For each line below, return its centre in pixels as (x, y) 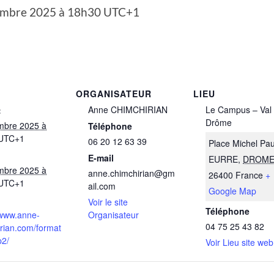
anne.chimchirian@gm (131, 173)
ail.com (102, 186)
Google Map (233, 191)
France (250, 175)
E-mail (101, 158)
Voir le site (108, 202)
